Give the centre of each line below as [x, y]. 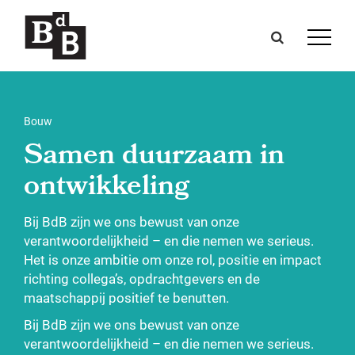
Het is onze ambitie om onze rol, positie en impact [173, 260]
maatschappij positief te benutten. [126, 298]
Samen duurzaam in [154, 158]
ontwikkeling [107, 189]
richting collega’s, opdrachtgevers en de [142, 279]
